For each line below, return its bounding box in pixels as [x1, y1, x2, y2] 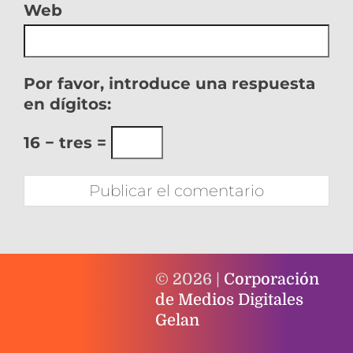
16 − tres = [24, 132, 111, 152]
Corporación [224, 269, 320, 288]
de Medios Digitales [155, 290, 304, 309]
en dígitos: [24, 94, 111, 113]
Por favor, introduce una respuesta [24, 73, 315, 93]
